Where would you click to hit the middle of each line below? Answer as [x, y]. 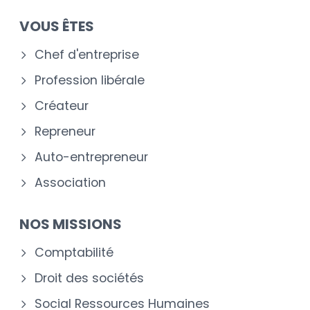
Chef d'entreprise [87, 54]
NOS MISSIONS [71, 224]
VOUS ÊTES [57, 26]
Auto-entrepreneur [91, 157]
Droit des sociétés [89, 278]
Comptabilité [74, 252]
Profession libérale [90, 80]
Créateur [62, 106]
